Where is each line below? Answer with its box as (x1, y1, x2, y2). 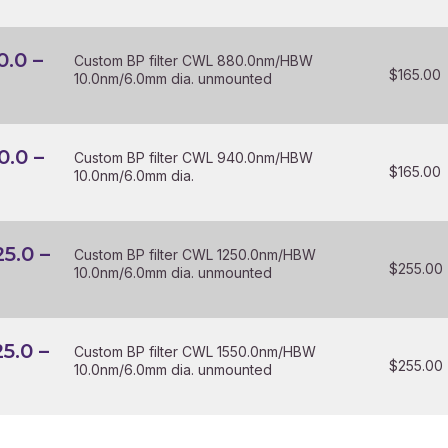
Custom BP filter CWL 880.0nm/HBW (74, 52, 314, 69)
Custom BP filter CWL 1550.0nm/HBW (74, 343, 317, 360)
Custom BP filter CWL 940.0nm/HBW (74, 149, 314, 166)
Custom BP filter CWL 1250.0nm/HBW (74, 246, 317, 263)
